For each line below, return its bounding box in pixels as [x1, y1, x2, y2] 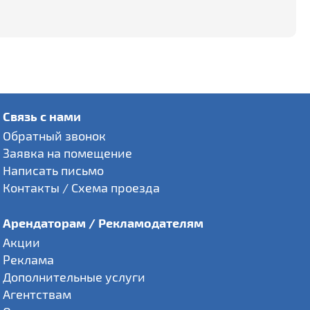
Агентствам [2, 286, 71, 302]
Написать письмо [2, 163, 104, 178]
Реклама [2, 252, 54, 267]
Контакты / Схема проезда [2, 180, 160, 195]
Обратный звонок [2, 128, 106, 143]
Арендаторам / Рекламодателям [2, 215, 203, 230]
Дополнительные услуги [2, 269, 145, 284]
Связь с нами [2, 109, 81, 123]
